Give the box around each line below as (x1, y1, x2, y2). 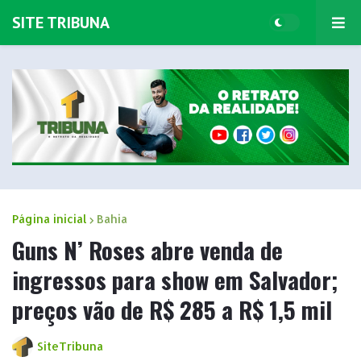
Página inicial (12, 211, 87, 226)
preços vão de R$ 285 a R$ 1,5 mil (12, 291, 332, 326)
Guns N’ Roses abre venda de (12, 231, 283, 267)
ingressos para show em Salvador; (12, 261, 338, 297)
